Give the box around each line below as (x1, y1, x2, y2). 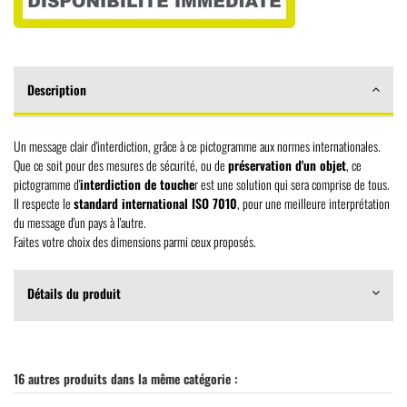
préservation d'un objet (228, 154, 346, 174)
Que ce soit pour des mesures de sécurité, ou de (14, 154, 228, 174)
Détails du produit (27, 283, 121, 303)
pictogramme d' (14, 174, 80, 194)
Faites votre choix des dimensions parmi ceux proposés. (14, 231, 256, 251)
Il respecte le (14, 193, 74, 213)
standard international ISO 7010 (74, 193, 237, 213)
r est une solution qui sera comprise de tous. (194, 174, 390, 194)
